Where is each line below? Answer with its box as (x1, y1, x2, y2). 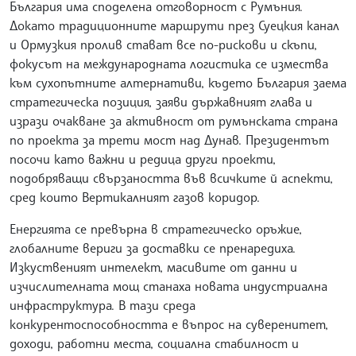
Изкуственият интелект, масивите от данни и (10, 258, 297, 275)
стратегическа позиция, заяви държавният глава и (10, 93, 312, 110)
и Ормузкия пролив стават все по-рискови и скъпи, (10, 36, 317, 52)
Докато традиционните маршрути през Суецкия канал (10, 17, 339, 33)
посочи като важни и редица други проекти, (10, 150, 276, 167)
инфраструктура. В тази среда (10, 296, 195, 313)
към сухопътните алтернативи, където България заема (10, 74, 346, 91)
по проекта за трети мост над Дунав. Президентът (10, 131, 329, 148)
